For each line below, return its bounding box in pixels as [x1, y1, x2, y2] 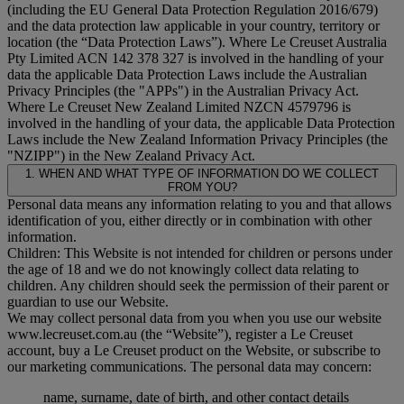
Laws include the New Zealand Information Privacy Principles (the [7, 131, 388, 147]
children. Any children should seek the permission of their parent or [7, 277, 389, 293]
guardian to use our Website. [7, 293, 169, 309]
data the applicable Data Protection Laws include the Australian [7, 66, 367, 82]
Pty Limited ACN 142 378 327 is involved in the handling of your [7, 50, 383, 66]
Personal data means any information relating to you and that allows [7, 196, 391, 212]
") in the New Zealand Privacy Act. [54, 147, 255, 163]
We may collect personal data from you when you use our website [7, 309, 381, 326]
